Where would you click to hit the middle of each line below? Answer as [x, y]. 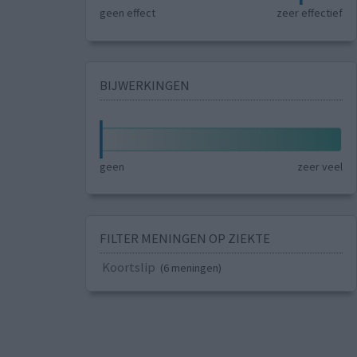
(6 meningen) [190, 268]
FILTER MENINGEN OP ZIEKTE [184, 239]
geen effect [127, 13]
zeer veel [320, 166]
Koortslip [128, 267]
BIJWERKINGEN [144, 85]
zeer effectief [310, 13]
